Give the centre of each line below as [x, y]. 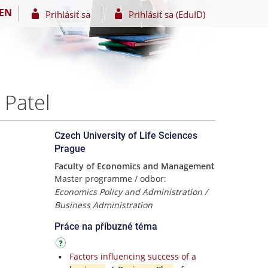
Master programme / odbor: [110, 179]
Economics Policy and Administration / [131, 192]
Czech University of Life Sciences [126, 135]
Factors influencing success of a [133, 256]
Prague [70, 149]
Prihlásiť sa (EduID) [167, 14]
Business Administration [103, 205]
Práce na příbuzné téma [106, 226]
